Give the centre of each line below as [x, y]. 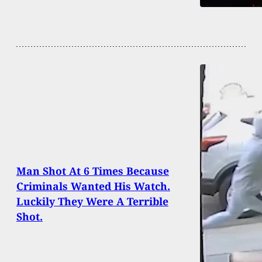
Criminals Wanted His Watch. [93, 186]
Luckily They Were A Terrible [92, 201]
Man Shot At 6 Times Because [93, 171]
